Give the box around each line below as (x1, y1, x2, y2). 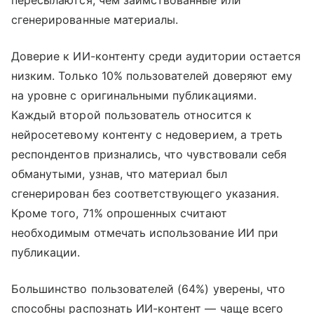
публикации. (11, 245, 81, 260)
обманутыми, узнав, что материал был (11, 167, 227, 182)
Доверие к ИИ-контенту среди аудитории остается (11, 49, 301, 64)
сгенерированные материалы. (11, 13, 179, 27)
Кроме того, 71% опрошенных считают (11, 206, 227, 221)
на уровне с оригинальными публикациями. (11, 88, 257, 103)
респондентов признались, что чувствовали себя (11, 147, 287, 162)
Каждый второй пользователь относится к (11, 108, 252, 123)
